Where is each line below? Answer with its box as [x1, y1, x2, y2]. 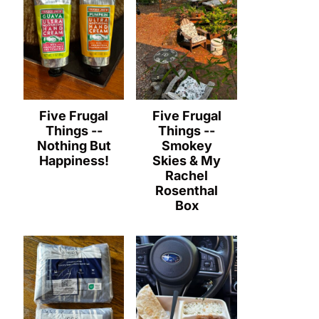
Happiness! [38, 152, 109, 168]
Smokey [161, 137, 212, 153]
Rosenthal [155, 182, 219, 198]
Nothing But [36, 137, 111, 153]
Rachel [165, 167, 209, 183]
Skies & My [152, 152, 221, 168]
